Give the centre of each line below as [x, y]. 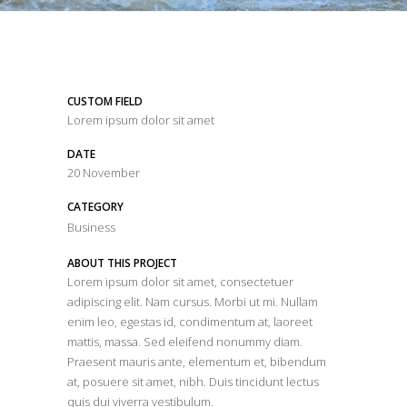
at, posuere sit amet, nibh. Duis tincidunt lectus [193, 381]
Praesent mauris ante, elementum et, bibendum [197, 361]
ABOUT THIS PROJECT [122, 263]
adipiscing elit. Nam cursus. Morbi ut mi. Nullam [193, 301]
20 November [104, 172]
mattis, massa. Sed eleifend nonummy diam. [185, 341]
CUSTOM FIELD [105, 101]
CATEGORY [95, 206]
